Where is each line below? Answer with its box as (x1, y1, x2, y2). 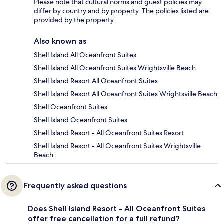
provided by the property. (34, 15, 115, 25)
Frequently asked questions (24, 181, 127, 191)
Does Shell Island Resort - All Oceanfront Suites (28, 204, 205, 214)
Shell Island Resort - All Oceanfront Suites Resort (34, 128, 184, 138)
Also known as (34, 36, 86, 46)
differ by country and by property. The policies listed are (34, 6, 209, 16)
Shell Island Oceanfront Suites (34, 115, 127, 125)
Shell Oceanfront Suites (34, 102, 107, 112)
